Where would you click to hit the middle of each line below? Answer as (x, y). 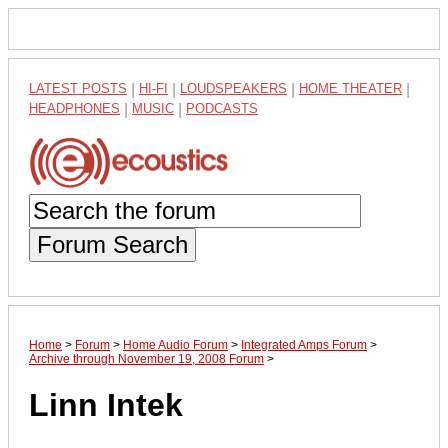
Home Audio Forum (175, 344)
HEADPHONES (74, 108)
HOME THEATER (350, 88)
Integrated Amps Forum (304, 344)
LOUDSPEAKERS (233, 88)
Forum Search (112, 244)
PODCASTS (222, 108)
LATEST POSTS (78, 88)
